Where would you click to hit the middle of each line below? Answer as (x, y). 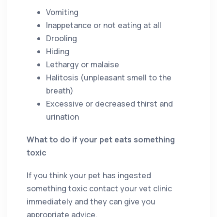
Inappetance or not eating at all (104, 25)
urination (62, 116)
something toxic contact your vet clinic (99, 188)
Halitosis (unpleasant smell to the (109, 77)
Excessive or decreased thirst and (109, 103)
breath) (60, 90)
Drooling (62, 38)
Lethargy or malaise (83, 64)
